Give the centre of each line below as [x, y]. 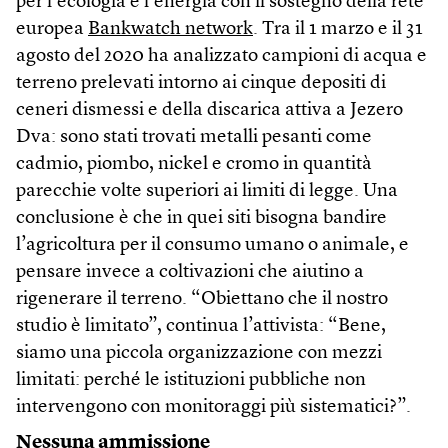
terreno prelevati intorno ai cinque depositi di [201, 83]
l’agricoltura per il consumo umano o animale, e [212, 245]
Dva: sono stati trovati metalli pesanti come [194, 137]
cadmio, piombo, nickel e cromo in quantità [194, 164]
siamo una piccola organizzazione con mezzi [199, 353]
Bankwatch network [170, 29]
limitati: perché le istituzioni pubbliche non [191, 380]
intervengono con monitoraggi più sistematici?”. [213, 407]
